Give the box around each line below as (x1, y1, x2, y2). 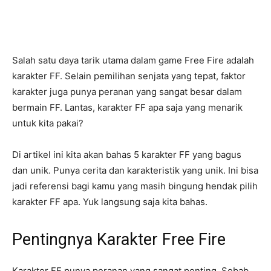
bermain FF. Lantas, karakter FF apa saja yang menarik (12, 102, 243, 114)
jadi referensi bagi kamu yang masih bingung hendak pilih (12, 180, 258, 192)
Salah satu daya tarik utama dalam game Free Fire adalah (12, 54, 254, 67)
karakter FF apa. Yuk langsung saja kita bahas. (12, 196, 207, 208)
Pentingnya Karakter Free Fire (12, 230, 226, 250)
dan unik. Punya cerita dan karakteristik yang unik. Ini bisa (12, 165, 258, 177)
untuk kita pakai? (12, 117, 83, 129)
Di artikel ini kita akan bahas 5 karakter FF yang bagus (12, 149, 241, 161)
